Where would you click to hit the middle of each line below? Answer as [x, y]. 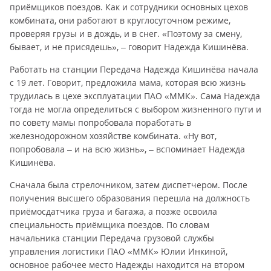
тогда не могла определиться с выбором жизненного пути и [135, 109]
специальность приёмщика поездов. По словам [109, 225]
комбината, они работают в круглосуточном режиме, [120, 20]
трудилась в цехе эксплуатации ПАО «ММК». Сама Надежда [135, 96]
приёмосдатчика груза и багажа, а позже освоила [113, 211]
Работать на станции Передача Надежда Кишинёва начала [134, 69]
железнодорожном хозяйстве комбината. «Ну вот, [113, 136]
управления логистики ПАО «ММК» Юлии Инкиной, [119, 251]
